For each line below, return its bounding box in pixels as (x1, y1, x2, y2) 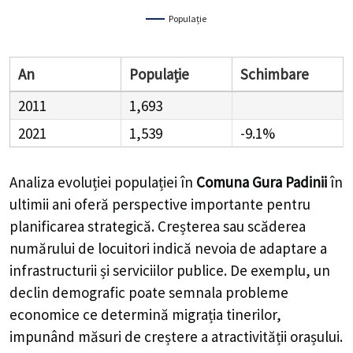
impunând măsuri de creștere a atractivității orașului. (9, 327, 343, 347)
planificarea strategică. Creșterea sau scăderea (9, 217, 306, 236)
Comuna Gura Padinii (196, 173, 327, 192)
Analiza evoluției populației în (9, 173, 196, 192)
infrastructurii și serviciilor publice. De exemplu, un (9, 261, 330, 281)
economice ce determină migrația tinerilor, (9, 305, 281, 325)
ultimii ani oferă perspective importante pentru (9, 195, 310, 214)
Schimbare (240, 65, 309, 84)
